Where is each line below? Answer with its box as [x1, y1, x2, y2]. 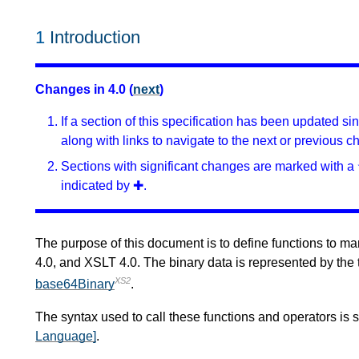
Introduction [50, 27, 140, 48]
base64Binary [35, 277, 115, 292]
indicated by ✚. [61, 179, 147, 193]
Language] [35, 329, 96, 343]
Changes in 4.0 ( [35, 83, 133, 97]
